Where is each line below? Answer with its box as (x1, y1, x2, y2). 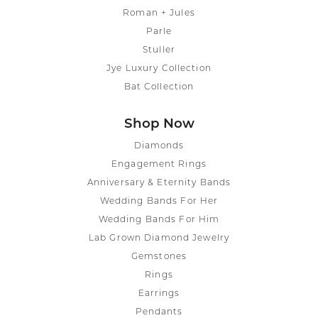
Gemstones (131, 252, 187, 261)
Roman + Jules (123, 9, 195, 18)
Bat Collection (124, 82, 194, 92)
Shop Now (124, 117, 194, 131)
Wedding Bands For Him (98, 215, 220, 224)
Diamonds (133, 141, 185, 150)
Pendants (135, 307, 183, 317)
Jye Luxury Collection (106, 64, 212, 73)
